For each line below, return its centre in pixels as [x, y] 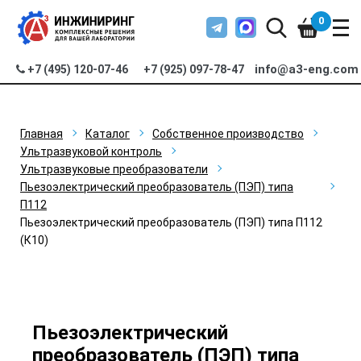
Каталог [108, 134]
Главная [41, 134]
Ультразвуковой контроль [91, 151]
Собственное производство [228, 134]
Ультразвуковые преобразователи [114, 169]
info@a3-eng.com [307, 69]
